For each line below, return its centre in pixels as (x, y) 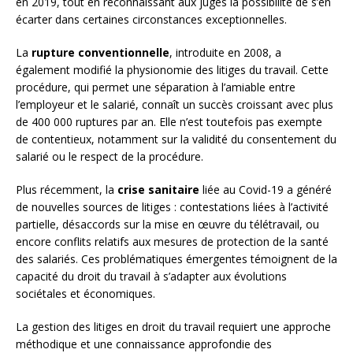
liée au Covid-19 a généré (266, 190)
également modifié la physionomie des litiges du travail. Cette (172, 70)
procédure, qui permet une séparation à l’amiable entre (156, 87)
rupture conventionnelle (100, 53)
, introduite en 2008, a (225, 53)
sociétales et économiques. (85, 294)
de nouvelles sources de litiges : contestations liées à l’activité (172, 207)
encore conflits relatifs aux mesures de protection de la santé (172, 242)
